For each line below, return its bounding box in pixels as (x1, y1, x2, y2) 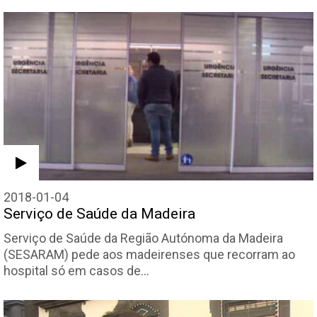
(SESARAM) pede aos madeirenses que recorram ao (4, 247, 295, 263)
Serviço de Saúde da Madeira (4, 205, 195, 223)
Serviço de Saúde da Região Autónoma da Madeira (4, 231, 283, 246)
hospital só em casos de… (4, 263, 149, 279)
